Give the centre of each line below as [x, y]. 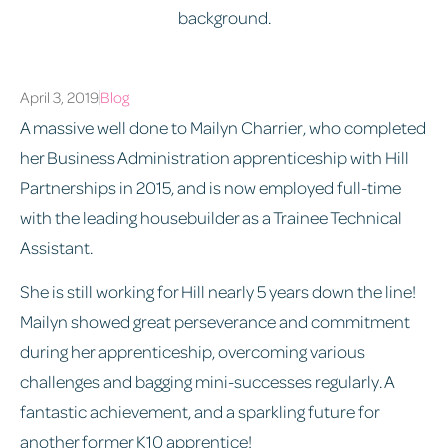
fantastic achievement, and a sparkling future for [199, 411]
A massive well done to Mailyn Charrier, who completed [223, 127]
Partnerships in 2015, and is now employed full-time [210, 187]
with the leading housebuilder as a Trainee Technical [211, 217]
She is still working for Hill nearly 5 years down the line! [218, 291]
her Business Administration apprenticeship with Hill [214, 157]
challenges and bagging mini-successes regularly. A [207, 381]
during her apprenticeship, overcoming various [192, 351]
